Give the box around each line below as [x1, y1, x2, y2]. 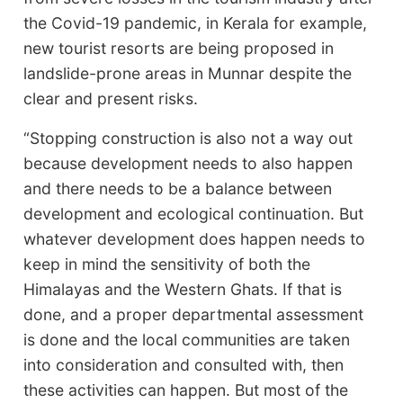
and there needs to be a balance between [23, 178, 333, 198]
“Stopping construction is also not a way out [23, 128, 354, 148]
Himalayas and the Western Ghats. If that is [23, 279, 343, 299]
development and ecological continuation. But [23, 203, 364, 223]
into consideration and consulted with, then [23, 354, 345, 374]
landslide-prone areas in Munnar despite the [23, 63, 353, 83]
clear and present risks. [23, 88, 199, 108]
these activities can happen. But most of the [23, 380, 349, 399]
